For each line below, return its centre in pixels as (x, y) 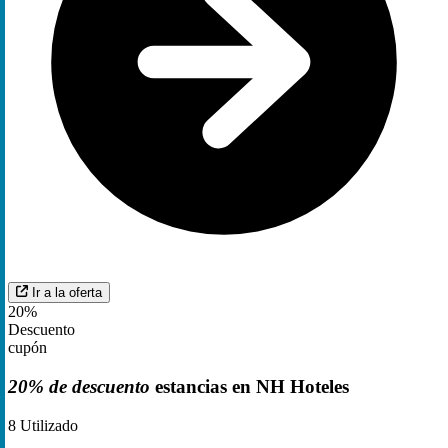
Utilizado (47, 425)
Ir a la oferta (67, 293)
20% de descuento (79, 386)
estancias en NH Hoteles (249, 386)
